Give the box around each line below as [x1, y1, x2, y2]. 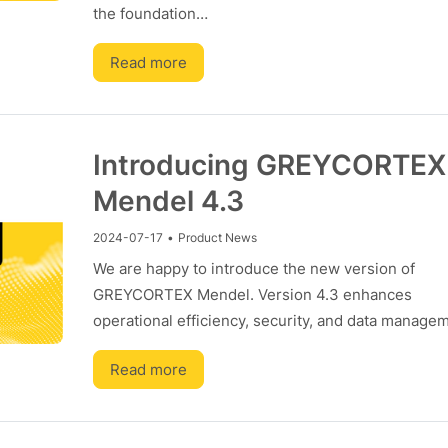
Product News [177, 230, 257, 245]
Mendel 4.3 [92, 184, 244, 218]
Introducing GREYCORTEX [92, 148, 446, 182]
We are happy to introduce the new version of [92, 259, 415, 278]
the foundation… [92, 4, 208, 23]
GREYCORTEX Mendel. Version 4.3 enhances [92, 285, 412, 304]
